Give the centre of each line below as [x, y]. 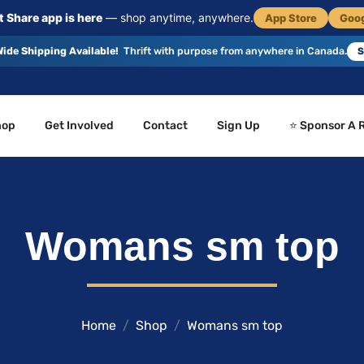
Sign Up [239, 126]
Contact [166, 126]
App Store [290, 18]
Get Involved [80, 126]
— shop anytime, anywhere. [178, 17]
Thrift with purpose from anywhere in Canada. [235, 51]
